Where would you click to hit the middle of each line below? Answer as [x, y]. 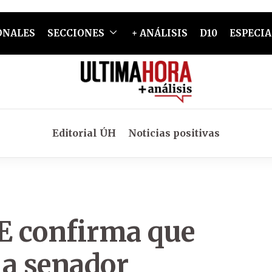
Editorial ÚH [84, 133]
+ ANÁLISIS [159, 33]
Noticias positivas [174, 133]
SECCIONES [76, 33]
